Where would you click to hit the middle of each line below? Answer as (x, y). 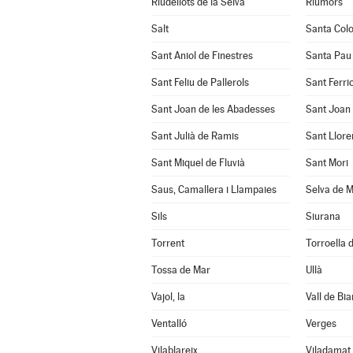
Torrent (167, 243)
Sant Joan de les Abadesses (213, 109)
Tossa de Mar (180, 270)
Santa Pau (328, 56)
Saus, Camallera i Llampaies (214, 190)
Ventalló (169, 323)
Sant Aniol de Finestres (202, 56)
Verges (321, 323)
